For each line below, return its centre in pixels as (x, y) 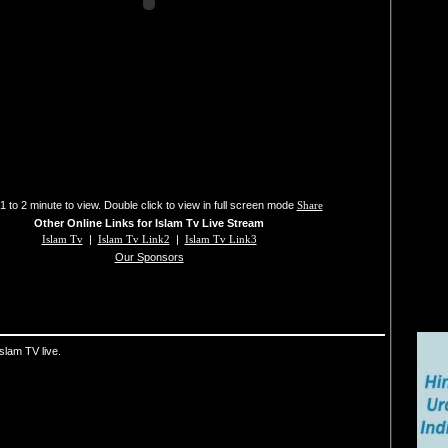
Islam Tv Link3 (220, 239)
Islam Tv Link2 (133, 239)
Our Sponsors (149, 257)
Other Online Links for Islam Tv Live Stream (149, 223)
